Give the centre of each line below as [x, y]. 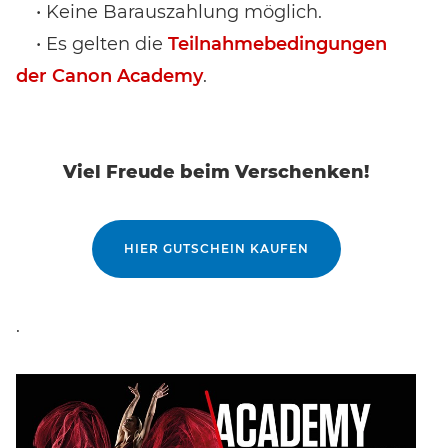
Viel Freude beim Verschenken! [216, 171]
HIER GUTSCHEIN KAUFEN [216, 248]
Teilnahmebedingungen [277, 43]
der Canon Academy [109, 75]
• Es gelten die [92, 43]
